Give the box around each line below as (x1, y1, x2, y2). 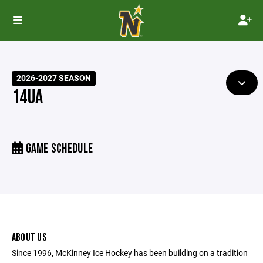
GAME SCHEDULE (23, 141, 93, 157)
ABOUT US (12, 231, 46, 244)
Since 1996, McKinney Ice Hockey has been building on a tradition (12, 247, 248, 258)
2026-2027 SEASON (16, 73, 92, 83)
